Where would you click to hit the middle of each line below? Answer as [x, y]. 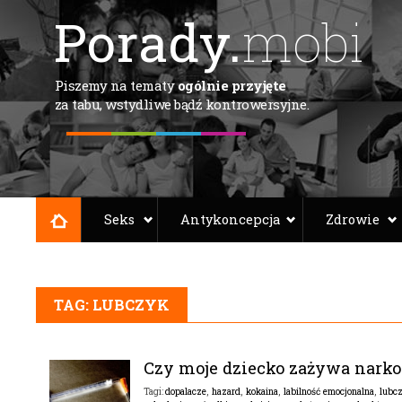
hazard [226, 391]
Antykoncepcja [230, 219]
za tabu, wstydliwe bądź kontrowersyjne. [181, 104]
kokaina [262, 391]
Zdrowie [352, 219]
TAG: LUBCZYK [111, 305]
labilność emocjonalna [328, 391]
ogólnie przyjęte [232, 85]
